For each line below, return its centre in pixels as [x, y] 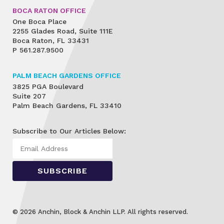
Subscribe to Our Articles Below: [69, 131]
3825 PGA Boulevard [48, 86]
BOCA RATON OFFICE [49, 10]
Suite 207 [29, 96]
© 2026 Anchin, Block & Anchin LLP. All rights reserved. [100, 211]
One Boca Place [39, 21]
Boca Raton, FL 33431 [51, 40]
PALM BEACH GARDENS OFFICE [67, 75]
